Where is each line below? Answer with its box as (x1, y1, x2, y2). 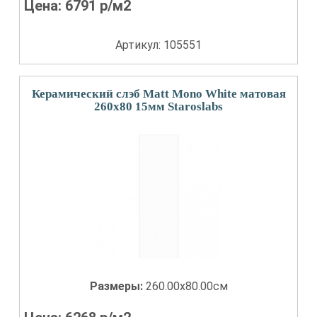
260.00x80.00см (145, 279, 228, 293)
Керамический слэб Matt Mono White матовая (31, 87, 286, 100)
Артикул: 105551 (115, 38, 202, 52)
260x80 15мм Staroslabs (94, 100, 223, 113)
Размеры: (89, 279, 146, 293)
